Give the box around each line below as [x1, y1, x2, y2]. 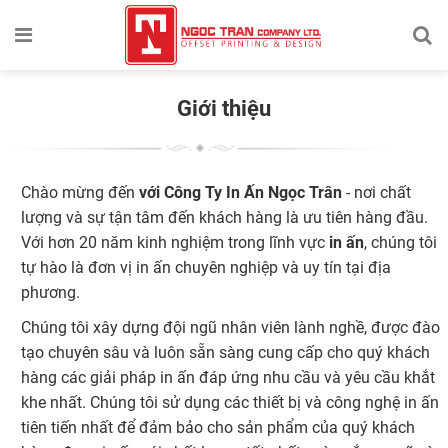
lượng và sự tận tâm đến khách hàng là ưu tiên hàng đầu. [20, 207, 428, 227]
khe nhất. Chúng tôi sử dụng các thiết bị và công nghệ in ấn [20, 392, 439, 412]
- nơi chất [341, 182, 411, 202]
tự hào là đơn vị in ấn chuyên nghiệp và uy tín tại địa [20, 257, 391, 277]
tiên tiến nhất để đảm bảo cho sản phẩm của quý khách [20, 417, 415, 437]
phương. [20, 282, 80, 302]
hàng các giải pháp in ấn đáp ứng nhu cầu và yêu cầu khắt [20, 367, 435, 387]
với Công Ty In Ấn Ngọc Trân [138, 182, 342, 202]
